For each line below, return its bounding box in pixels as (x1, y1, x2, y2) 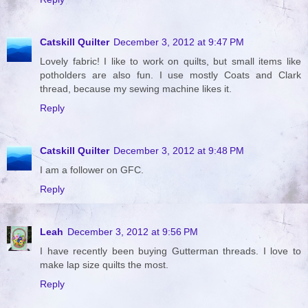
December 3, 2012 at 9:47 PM (113, 36, 244, 47)
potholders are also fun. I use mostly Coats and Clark (40, 69, 301, 80)
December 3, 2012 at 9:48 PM (113, 144, 244, 156)
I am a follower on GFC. (40, 164, 144, 175)
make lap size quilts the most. (40, 258, 168, 270)
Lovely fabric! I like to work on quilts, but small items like (40, 55, 301, 67)
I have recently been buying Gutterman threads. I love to (40, 245, 301, 256)
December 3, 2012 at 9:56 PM (67, 225, 198, 237)
